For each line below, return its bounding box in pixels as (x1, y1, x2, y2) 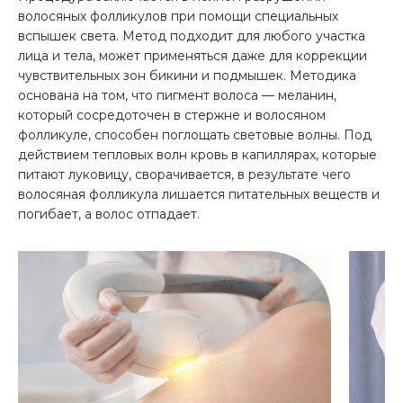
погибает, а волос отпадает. (18, 206, 200, 223)
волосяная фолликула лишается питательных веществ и (18, 186, 380, 203)
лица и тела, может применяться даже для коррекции (18, 48, 367, 65)
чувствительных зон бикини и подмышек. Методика (18, 67, 356, 85)
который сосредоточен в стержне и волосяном (18, 107, 326, 124)
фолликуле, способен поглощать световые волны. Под (18, 127, 372, 144)
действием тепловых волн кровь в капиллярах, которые (18, 147, 377, 164)
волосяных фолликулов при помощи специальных (18, 8, 338, 25)
